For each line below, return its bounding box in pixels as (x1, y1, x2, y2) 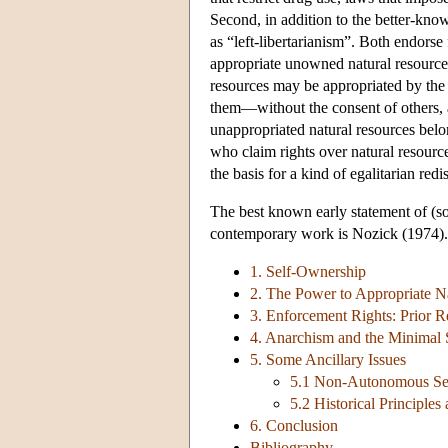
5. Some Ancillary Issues (250, 351, 406, 369)
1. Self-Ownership (250, 263, 366, 281)
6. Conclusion (250, 417, 338, 435)
